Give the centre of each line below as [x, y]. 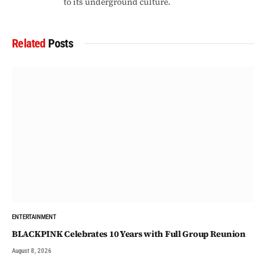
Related [30, 43]
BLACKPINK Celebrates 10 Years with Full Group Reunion [129, 234]
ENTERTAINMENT [34, 217]
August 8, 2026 [32, 251]
